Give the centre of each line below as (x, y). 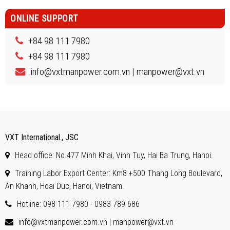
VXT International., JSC (42, 137)
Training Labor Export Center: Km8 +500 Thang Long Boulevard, (118, 173)
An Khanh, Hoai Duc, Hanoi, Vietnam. (64, 186)
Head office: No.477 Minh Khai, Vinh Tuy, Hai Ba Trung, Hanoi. (114, 155)
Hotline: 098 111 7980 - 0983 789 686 (78, 204)
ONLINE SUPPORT (44, 18)
